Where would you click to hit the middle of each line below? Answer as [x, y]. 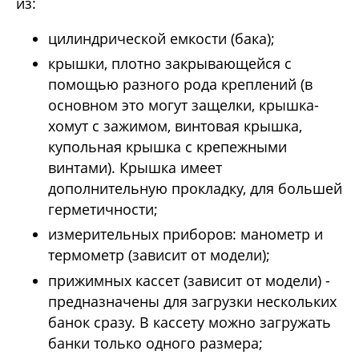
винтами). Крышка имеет [135, 168]
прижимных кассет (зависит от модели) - [189, 280]
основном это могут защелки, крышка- [184, 105]
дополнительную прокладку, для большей [195, 189]
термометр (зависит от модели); [159, 255]
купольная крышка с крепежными [167, 147]
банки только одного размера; [155, 343]
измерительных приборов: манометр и [186, 234]
